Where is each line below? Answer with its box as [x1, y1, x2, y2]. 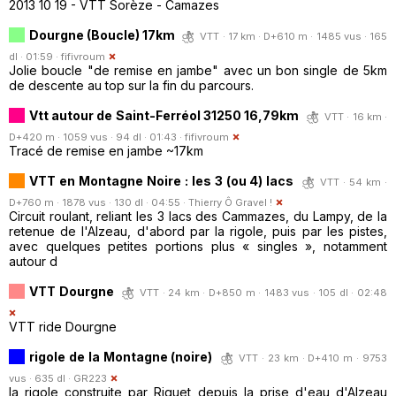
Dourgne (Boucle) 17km [29, 27, 179, 42]
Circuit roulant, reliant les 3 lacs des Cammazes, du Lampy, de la [9, 208, 387, 224]
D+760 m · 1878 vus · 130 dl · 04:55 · [9, 195, 188, 209]
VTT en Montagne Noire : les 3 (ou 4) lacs [29, 172, 294, 188]
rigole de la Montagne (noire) [29, 348, 213, 364]
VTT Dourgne [29, 283, 114, 299]
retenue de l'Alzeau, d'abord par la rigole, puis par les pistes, [9, 223, 387, 239]
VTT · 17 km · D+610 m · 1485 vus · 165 [200, 29, 388, 42]
